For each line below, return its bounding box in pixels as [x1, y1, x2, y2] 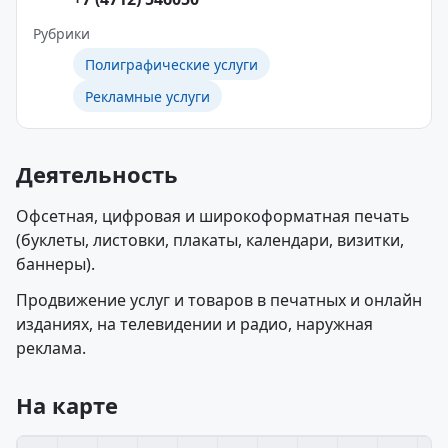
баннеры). [16, 253, 95, 275]
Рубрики [33, 24, 90, 43]
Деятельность [16, 159, 178, 189]
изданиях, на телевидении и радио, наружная [16, 313, 373, 335]
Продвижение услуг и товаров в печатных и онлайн [16, 289, 422, 311]
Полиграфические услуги [85, 54, 258, 74]
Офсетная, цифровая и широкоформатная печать [16, 205, 410, 227]
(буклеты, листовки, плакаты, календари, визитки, [16, 229, 404, 251]
